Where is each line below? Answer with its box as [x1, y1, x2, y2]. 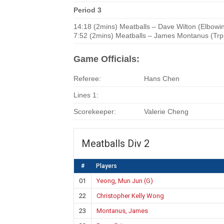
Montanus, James [96, 207, 148, 214]
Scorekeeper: [73, 107, 116, 115]
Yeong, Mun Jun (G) [96, 177, 153, 184]
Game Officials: [73, 54, 139, 64]
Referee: [73, 74, 101, 82]
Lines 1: [73, 91, 98, 99]
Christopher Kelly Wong [96, 192, 164, 199]
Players [96, 162, 117, 169]
